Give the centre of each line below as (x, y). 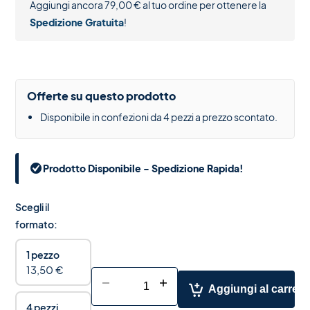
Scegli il (33, 207)
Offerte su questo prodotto (102, 95)
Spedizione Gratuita (77, 22)
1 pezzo (43, 254)
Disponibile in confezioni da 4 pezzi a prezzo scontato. (158, 117)
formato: (37, 224)
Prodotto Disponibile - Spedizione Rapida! (144, 168)
